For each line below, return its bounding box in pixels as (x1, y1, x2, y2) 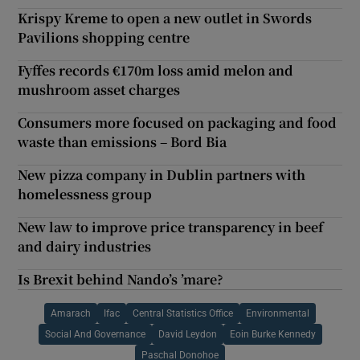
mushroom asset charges (18, 80, 181, 100)
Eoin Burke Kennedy (229, 329, 316, 340)
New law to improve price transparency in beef (18, 218, 324, 237)
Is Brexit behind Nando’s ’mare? (18, 270, 224, 289)
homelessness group (18, 185, 153, 204)
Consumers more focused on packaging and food (18, 113, 337, 133)
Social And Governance (44, 329, 145, 340)
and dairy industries (18, 237, 152, 256)
